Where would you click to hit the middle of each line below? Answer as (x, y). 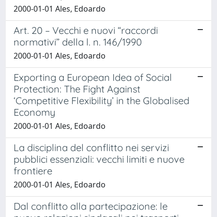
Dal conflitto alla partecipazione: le (91, 206)
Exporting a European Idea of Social (93, 77)
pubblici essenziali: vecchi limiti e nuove (99, 159)
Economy (34, 112)
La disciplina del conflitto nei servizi (91, 147)
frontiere (33, 171)
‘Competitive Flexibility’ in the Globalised (101, 101)
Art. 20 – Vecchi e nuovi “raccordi (86, 30)
